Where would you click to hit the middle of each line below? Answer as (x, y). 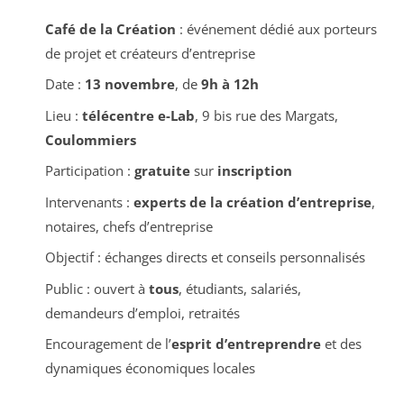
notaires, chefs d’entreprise (129, 226)
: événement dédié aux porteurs (276, 28)
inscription (254, 171)
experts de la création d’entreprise (252, 202)
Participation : (89, 171)
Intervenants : (89, 202)
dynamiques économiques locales (150, 368)
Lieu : (63, 115)
